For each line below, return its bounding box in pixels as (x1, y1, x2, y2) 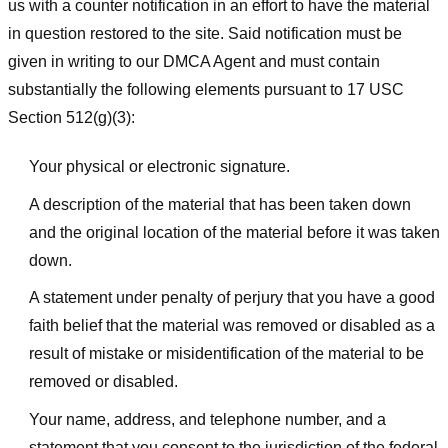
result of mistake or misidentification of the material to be (28, 345, 424, 363)
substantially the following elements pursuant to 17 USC (8, 81, 404, 99)
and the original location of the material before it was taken (28, 223, 440, 241)
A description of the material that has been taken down (28, 195, 411, 213)
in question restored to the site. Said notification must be (8, 25, 402, 43)
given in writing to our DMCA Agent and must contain (8, 53, 380, 71)
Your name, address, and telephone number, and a (28, 410, 386, 428)
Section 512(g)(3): (8, 109, 135, 127)
